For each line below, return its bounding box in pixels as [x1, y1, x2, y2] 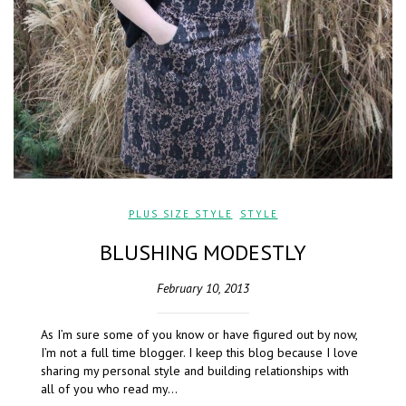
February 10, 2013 [157, 280, 249, 297]
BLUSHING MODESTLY [100, 238, 306, 267]
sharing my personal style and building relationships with [41, 362, 349, 380]
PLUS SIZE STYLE [128, 208, 233, 221]
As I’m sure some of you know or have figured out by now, [41, 326, 357, 343]
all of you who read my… [41, 381, 178, 398]
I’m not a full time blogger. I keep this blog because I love [41, 344, 358, 362]
